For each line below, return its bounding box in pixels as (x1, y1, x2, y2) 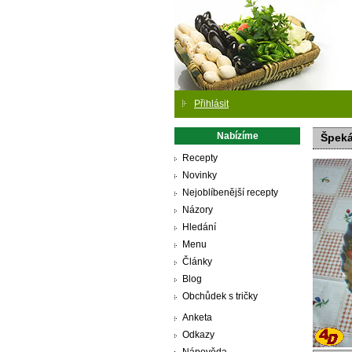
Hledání (182, 222, 216, 233)
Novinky (182, 170, 217, 181)
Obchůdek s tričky (182, 291, 258, 302)
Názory (182, 204, 213, 215)
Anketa (182, 312, 212, 323)
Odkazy (182, 329, 214, 340)
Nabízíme (216, 130, 258, 141)
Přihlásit (194, 98, 229, 109)
